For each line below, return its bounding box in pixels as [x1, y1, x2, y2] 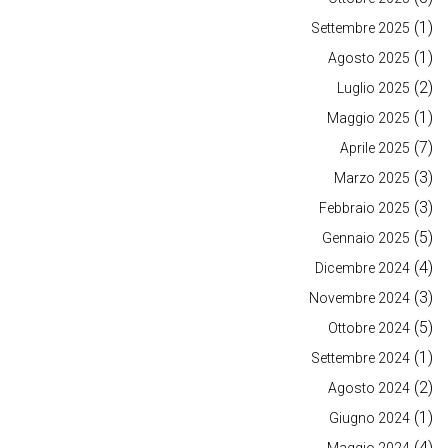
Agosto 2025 [328, 50, 410, 67]
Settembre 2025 [311, 20, 410, 37]
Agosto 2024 [328, 380, 410, 397]
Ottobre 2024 [328, 320, 410, 337]
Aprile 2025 [340, 140, 410, 157]
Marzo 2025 [334, 170, 410, 187]
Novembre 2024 [309, 290, 410, 307]
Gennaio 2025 [322, 230, 410, 247]
